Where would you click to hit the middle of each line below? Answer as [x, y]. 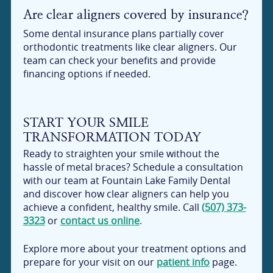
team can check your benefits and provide [119, 61]
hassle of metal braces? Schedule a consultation [133, 167]
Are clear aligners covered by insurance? [136, 15]
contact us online [100, 221]
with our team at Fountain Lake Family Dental [126, 181]
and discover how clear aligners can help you [126, 194]
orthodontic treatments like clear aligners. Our [130, 47]
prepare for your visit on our [90, 262]
